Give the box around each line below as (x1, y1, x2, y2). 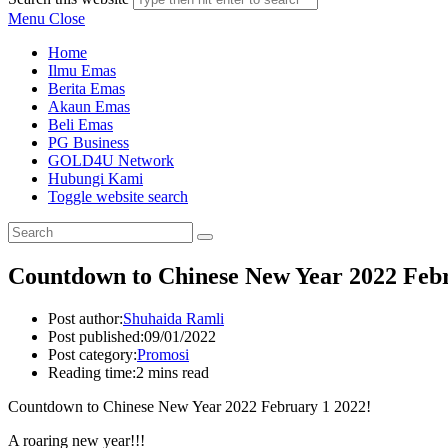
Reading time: (48, 363, 136, 381)
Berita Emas (48, 80, 125, 97)
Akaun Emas (48, 98, 130, 115)
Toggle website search (48, 188, 188, 205)
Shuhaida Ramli (123, 309, 224, 327)
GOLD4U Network (48, 152, 174, 169)
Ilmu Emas (48, 62, 116, 79)
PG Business (48, 134, 129, 151)
